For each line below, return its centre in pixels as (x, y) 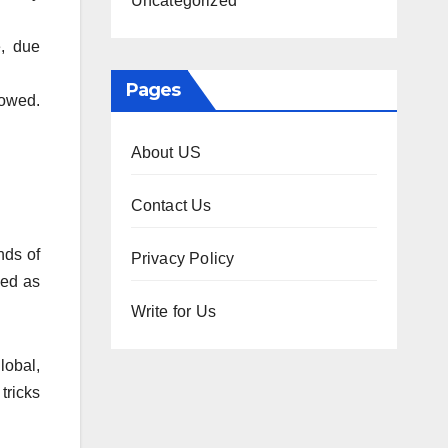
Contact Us (171, 205)
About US (166, 152)
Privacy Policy (182, 258)
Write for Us (173, 311)
